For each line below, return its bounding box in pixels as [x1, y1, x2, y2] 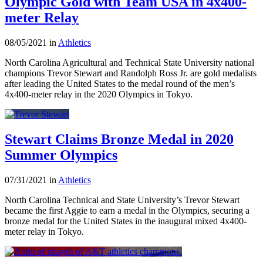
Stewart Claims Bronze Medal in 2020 [5, 131, 234, 147]
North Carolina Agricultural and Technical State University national [5, 57, 254, 68]
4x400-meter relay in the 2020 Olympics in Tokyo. [5, 89, 193, 99]
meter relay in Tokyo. [5, 226, 84, 237]
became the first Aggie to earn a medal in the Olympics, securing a [5, 205, 249, 215]
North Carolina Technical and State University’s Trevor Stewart [5, 194, 240, 205]
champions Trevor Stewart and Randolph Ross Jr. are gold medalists [5, 68, 257, 78]
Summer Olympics [5, 147, 117, 163]
